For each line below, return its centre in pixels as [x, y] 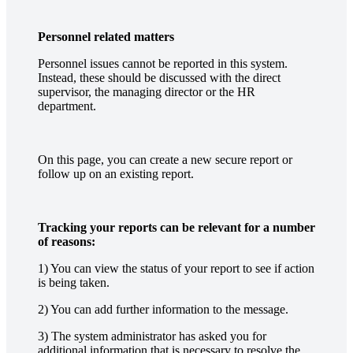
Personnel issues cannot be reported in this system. [163, 63]
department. [67, 106]
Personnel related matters [106, 36]
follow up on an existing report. [116, 173]
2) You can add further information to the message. [163, 309]
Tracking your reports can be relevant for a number [176, 227]
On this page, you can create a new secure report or [165, 159]
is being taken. [74, 282]
